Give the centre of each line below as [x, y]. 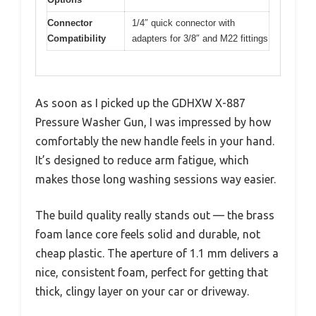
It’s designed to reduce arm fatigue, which [142, 160]
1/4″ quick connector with [183, 23]
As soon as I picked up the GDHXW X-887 [140, 103]
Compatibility [77, 39]
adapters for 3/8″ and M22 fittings [200, 39]
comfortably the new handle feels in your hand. [155, 141]
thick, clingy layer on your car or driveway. [142, 291]
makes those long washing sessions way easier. [156, 179]
